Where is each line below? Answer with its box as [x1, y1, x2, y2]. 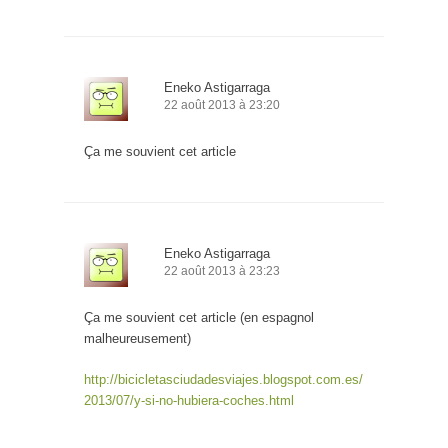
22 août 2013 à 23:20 [164, 98, 280, 113]
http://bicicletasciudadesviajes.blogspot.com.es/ [84, 372, 363, 388]
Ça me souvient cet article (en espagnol [84, 310, 314, 326]
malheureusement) [84, 331, 191, 347]
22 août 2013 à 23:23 [164, 264, 280, 279]
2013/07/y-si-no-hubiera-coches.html [84, 393, 294, 409]
